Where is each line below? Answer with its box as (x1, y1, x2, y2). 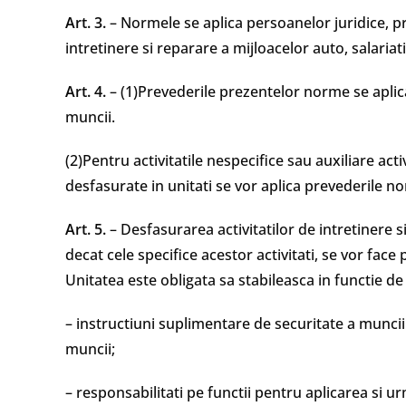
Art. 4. (65, 82, 106, 101)
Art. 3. (65, 13, 106, 33)
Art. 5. (65, 219, 106, 239)
